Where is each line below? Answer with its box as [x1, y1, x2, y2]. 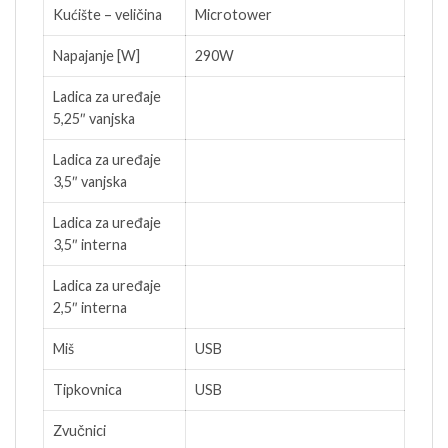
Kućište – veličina [53, 6, 162, 24]
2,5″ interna [53, 299, 127, 317]
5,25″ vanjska [53, 110, 135, 128]
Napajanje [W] [53, 47, 140, 65]
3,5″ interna [53, 236, 127, 254]
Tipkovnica [53, 381, 122, 399]
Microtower [195, 6, 272, 24]
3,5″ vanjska [53, 173, 127, 191]
